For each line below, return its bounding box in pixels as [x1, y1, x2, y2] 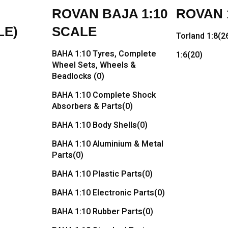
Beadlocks [52, 70, 94, 82]
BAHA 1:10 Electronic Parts [52, 187, 154, 199]
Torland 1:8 [176, 30, 218, 42]
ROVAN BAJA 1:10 [52, 7, 167, 21]
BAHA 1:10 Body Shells [52, 119, 137, 131]
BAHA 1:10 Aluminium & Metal [52, 138, 163, 150]
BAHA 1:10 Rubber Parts [52, 206, 142, 218]
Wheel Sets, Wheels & [52, 59, 136, 71]
